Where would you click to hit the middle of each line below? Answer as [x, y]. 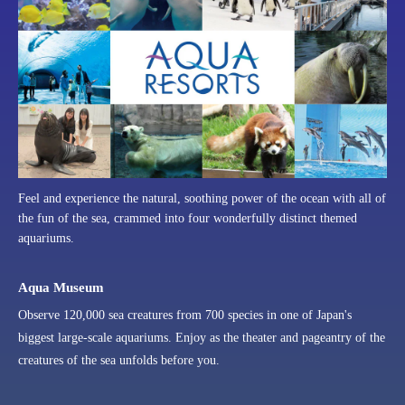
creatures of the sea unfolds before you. [119, 360]
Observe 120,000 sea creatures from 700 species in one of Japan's [185, 315]
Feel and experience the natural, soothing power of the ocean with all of [202, 198]
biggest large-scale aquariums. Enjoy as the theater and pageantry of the [202, 337]
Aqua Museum [61, 287]
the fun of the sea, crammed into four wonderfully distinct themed [188, 218]
